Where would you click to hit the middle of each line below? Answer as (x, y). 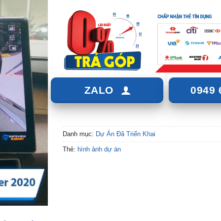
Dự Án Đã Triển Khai (126, 134)
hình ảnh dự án (99, 149)
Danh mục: (79, 134)
